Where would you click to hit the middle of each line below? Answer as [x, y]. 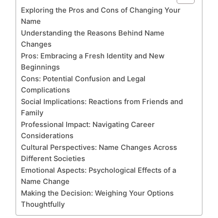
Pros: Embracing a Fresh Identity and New [93, 56]
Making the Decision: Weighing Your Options [97, 193]
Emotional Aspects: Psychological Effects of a [99, 170]
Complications [45, 90]
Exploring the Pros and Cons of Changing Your [101, 10]
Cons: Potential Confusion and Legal [83, 79]
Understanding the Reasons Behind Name [93, 33]
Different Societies [53, 158]
